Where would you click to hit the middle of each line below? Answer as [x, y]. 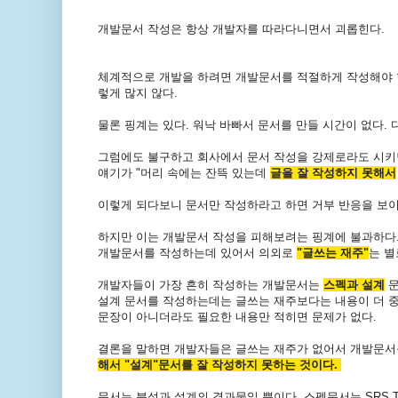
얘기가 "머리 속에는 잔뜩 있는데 [183, 173]
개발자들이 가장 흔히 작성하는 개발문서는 [210, 285]
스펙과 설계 [354, 285]
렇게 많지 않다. [137, 93]
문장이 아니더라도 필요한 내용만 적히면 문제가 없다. [237, 317]
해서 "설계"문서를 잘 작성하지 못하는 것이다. [219, 365]
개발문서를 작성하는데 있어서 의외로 [197, 253]
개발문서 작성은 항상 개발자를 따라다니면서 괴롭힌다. [241, 29]
